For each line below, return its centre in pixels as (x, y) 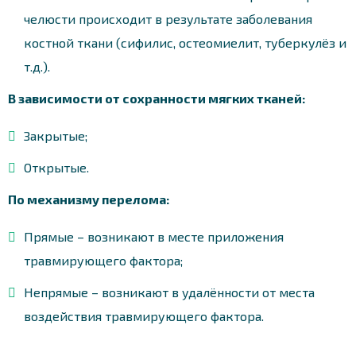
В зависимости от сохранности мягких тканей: (157, 98)
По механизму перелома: (89, 199)
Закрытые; (56, 135)
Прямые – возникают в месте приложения (154, 236)
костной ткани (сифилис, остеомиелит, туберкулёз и (185, 42)
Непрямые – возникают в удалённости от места (169, 292)
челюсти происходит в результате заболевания (168, 18)
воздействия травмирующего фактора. (144, 315)
